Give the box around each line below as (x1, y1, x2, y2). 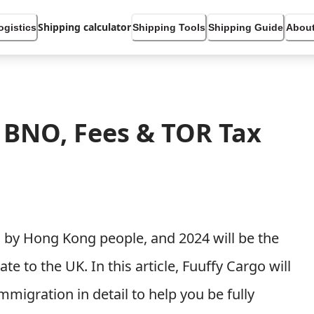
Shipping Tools (132, 22, 206, 33)
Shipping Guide (208, 22, 284, 33)
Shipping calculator (38, 20, 132, 34)
